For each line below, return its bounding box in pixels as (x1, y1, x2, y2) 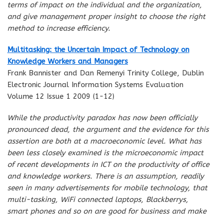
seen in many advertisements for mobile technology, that (7, 183, 207, 192)
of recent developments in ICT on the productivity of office (7, 160, 209, 169)
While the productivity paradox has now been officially (7, 113, 198, 122)
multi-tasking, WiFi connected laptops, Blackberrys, (7, 195, 188, 204)
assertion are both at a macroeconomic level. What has (7, 136, 201, 145)
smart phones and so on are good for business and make (7, 206, 206, 216)
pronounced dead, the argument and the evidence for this (7, 125, 209, 134)
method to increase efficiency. (7, 23, 110, 33)
